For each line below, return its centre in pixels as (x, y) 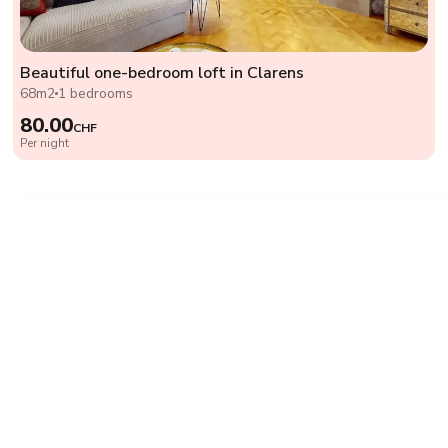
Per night (44, 142)
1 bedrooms (95, 93)
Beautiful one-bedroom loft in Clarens (162, 72)
